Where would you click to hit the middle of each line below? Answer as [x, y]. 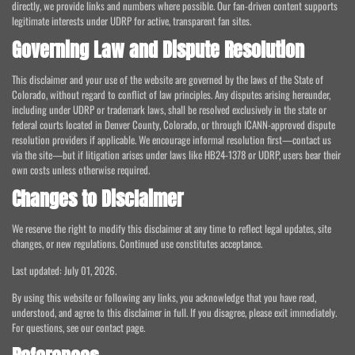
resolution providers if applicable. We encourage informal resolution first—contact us [172, 140]
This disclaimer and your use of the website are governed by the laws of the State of [168, 80]
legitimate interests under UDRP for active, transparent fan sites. [132, 21]
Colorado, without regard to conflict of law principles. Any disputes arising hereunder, [171, 95]
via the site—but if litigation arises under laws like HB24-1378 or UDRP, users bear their [176, 155]
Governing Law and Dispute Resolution [158, 50]
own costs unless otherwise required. [81, 170]
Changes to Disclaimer [97, 199]
